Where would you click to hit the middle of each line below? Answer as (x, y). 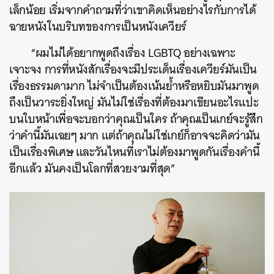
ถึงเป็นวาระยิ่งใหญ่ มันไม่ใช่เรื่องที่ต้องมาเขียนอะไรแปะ (134, 102)
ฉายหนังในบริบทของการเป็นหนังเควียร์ (98, 26)
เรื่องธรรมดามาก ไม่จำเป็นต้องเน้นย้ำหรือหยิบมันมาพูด (134, 86)
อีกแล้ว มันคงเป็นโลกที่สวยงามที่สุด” (92, 168)
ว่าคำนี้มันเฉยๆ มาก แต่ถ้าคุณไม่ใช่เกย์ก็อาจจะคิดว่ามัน (135, 135)
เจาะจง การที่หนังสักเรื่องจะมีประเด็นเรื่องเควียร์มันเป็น (133, 69)
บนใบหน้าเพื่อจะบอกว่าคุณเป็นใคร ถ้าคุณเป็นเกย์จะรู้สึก (136, 119)
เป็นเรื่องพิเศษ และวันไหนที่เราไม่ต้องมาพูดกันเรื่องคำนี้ (135, 152)
